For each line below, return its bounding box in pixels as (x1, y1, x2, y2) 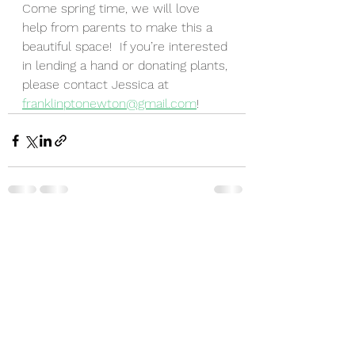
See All (211, 223, 246, 237)
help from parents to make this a (22, 20, 216, 36)
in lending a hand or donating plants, (22, 58, 231, 74)
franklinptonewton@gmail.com (22, 96, 197, 112)
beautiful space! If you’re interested (22, 39, 231, 55)
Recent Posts (8, 224, 92, 242)
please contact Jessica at (22, 77, 173, 93)
